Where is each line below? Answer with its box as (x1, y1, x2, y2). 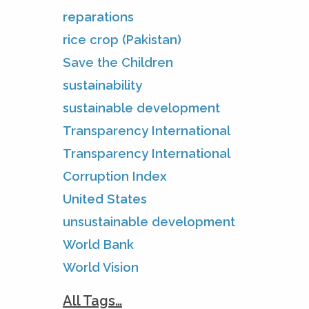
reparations (63, 9, 134, 24)
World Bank (63, 237, 134, 252)
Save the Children (63, 54, 173, 70)
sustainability (63, 77, 142, 92)
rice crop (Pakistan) (63, 32, 181, 47)
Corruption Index (63, 168, 167, 183)
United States (63, 191, 147, 206)
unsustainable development (63, 214, 235, 229)
